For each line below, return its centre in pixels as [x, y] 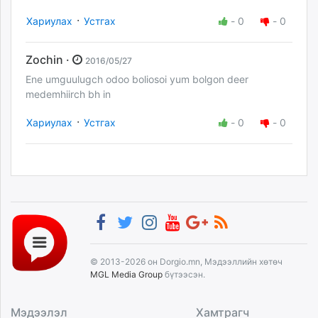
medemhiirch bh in [68, 94]
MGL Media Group [126, 275]
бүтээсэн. [184, 275]
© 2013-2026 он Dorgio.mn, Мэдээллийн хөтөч [186, 262]
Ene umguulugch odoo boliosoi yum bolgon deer [137, 79]
